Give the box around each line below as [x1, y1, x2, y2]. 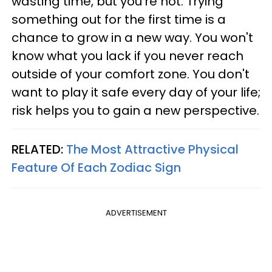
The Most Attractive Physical [66, 141, 239, 158]
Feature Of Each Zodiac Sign [12, 159, 181, 176]
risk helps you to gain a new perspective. [12, 102, 259, 119]
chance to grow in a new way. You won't [12, 29, 253, 46]
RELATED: [12, 141, 66, 158]
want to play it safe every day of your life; [12, 84, 260, 101]
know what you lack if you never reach [12, 47, 243, 64]
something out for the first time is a [12, 11, 226, 28]
